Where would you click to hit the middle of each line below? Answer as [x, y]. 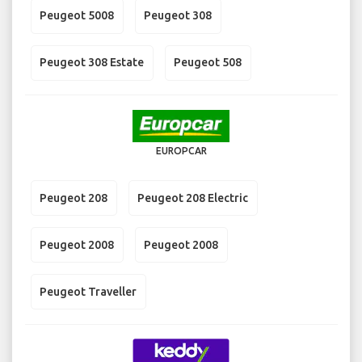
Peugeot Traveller [88, 291]
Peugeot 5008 [77, 16]
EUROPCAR [181, 151]
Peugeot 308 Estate [92, 63]
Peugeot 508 [208, 63]
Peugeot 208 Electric [193, 198]
